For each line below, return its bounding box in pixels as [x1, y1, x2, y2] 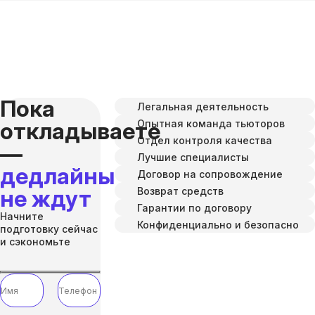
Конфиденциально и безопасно [137, 218, 299, 231]
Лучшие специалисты [137, 150, 249, 163]
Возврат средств [137, 184, 224, 197]
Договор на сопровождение [137, 167, 283, 180]
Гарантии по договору [137, 201, 252, 214]
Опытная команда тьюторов [137, 117, 285, 129]
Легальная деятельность [137, 100, 269, 112]
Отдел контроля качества [137, 134, 272, 146]
